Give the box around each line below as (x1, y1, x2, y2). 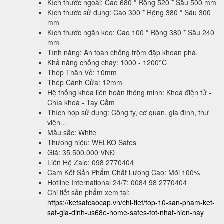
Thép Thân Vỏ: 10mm (47, 67, 117, 77)
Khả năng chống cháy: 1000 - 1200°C (47, 57, 167, 67)
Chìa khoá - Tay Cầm (47, 97, 115, 107)
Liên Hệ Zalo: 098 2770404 (47, 157, 134, 167)
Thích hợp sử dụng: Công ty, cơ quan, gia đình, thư (47, 107, 209, 117)
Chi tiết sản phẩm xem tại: (47, 187, 130, 197)
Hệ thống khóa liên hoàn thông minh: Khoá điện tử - (47, 87, 211, 97)
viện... (47, 117, 66, 127)
